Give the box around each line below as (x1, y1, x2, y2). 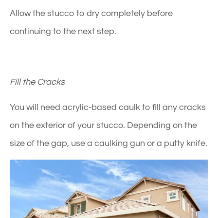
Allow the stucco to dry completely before (10, 8, 173, 18)
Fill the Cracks (10, 77, 65, 87)
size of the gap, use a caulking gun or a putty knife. (10, 138, 207, 148)
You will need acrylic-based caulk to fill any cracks (10, 102, 206, 112)
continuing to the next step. (10, 26, 116, 36)
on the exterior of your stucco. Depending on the (10, 120, 197, 130)
